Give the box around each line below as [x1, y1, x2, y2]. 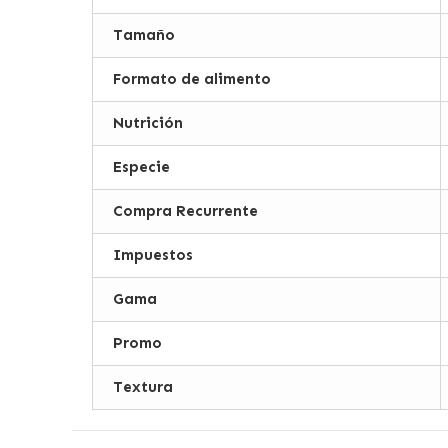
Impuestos [112, 246, 193, 265]
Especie [112, 158, 170, 177]
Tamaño [112, 26, 175, 45]
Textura [112, 378, 173, 397]
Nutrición [112, 114, 183, 133]
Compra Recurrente [112, 202, 258, 221]
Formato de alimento [112, 70, 271, 89]
